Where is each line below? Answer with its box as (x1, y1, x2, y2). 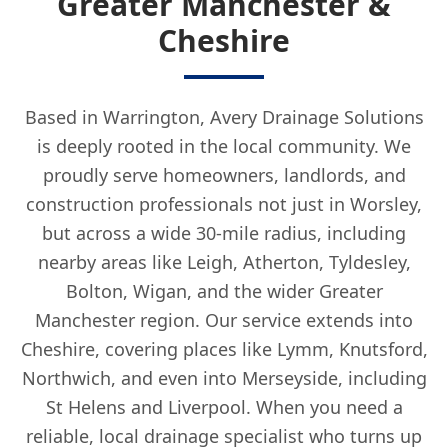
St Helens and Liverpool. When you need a (45, 395, 403, 419)
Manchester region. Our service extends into (35, 308, 413, 332)
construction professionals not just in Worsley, (26, 192, 422, 216)
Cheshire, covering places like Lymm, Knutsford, (20, 337, 428, 361)
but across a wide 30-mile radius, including (42, 221, 406, 245)
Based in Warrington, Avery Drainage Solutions (24, 105, 424, 129)
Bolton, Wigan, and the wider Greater (65, 279, 383, 303)
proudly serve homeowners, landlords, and (42, 163, 406, 187)
